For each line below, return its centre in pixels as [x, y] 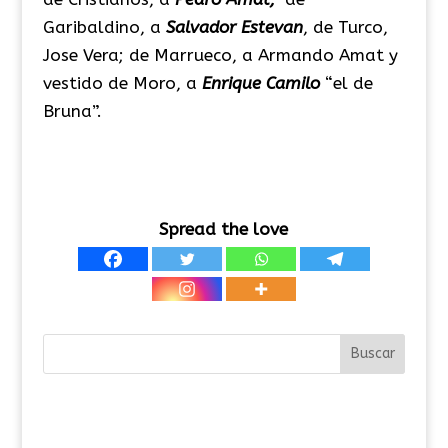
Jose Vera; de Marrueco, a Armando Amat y [220, 54]
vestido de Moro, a [119, 82]
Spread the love [224, 228]
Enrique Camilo [258, 82]
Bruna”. [72, 110]
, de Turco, [345, 26]
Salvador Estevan [234, 26]
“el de [346, 82]
